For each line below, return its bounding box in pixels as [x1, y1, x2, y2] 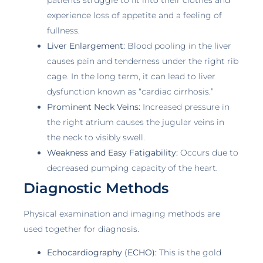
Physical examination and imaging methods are [23, 208, 220, 219]
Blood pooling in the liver [125, 40, 231, 51]
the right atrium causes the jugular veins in [47, 116, 224, 127]
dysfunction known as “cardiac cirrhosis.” [47, 86, 214, 97]
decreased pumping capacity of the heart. [47, 162, 218, 173]
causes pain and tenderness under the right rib [47, 55, 238, 66]
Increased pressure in [140, 101, 230, 112]
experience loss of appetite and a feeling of [47, 9, 222, 21]
